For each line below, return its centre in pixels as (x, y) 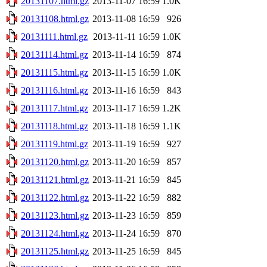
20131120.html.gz (55, 162)
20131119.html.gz (55, 144)
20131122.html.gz (55, 197)
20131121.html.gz (55, 179)
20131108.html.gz (55, 18)
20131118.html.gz (55, 126)
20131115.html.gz (55, 72)
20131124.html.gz (55, 233)
